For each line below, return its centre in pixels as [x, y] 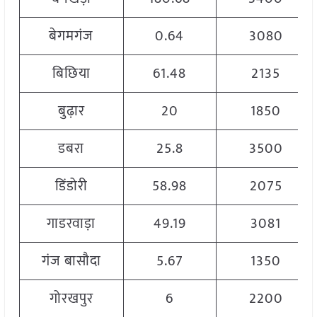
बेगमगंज [71, 36]
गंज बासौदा [71, 261]
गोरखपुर [71, 299]
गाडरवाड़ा [71, 224]
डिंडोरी [71, 186]
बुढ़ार [71, 111]
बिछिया [71, 74]
